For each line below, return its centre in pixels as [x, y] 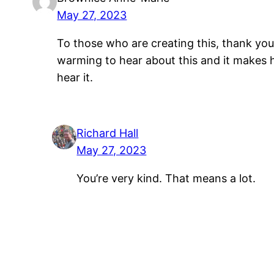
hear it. [75, 77]
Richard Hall [108, 133]
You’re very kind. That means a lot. [166, 179]
